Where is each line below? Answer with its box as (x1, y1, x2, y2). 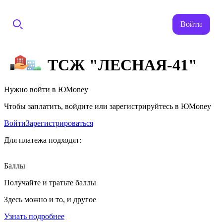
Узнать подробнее (4, 212, 64, 221)
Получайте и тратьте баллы (4, 178, 96, 187)
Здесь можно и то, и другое (4, 195, 96, 204)
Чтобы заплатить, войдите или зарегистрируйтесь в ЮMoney (4, 102, 211, 111)
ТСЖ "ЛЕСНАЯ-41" (48, 56, 197, 74)
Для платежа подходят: (4, 135, 81, 144)
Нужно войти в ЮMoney (4, 85, 88, 94)
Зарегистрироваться (26, 118, 93, 127)
